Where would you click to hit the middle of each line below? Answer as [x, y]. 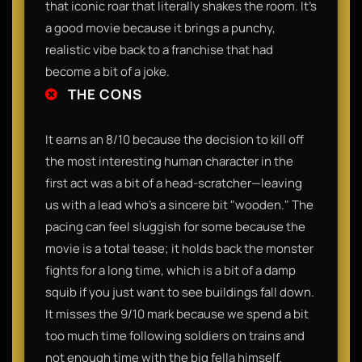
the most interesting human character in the [169, 161]
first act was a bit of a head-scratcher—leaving [174, 183]
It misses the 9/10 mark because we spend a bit [177, 314]
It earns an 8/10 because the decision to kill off [175, 139]
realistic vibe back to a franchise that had [159, 49]
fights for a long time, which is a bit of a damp [170, 270]
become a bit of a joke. [107, 71]
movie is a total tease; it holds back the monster [179, 248]
